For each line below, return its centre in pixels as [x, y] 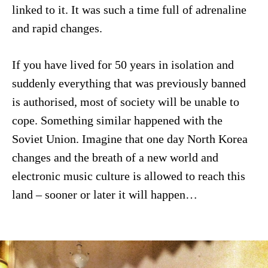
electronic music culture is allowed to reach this [128, 176]
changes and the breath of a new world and [115, 157]
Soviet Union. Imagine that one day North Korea [130, 139]
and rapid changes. [57, 28]
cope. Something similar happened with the [117, 120]
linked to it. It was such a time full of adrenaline [129, 10]
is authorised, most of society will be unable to [125, 102]
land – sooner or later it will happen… [104, 194]
